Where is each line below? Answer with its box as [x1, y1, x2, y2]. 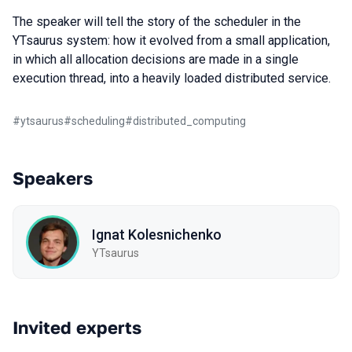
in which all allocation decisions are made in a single [13, 52, 299, 67]
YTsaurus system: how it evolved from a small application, [13, 33, 330, 48]
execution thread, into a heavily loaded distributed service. [13, 71, 331, 86]
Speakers [13, 167, 93, 189]
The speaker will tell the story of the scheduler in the [13, 14, 301, 29]
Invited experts [13, 317, 141, 338]
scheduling [71, 115, 125, 127]
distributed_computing [133, 115, 246, 127]
